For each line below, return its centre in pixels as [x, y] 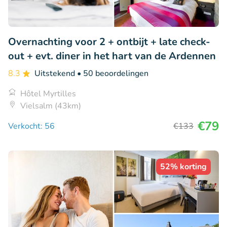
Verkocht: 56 [31, 126]
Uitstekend [56, 73]
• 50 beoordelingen [113, 73]
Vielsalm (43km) [51, 106]
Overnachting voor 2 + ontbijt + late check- [109, 42]
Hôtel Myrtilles [48, 93]
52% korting [183, 166]
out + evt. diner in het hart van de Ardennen [112, 56]
